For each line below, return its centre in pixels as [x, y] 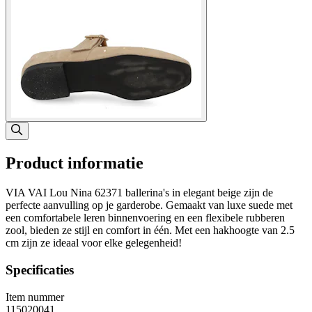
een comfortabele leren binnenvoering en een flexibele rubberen [145, 218]
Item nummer [35, 297]
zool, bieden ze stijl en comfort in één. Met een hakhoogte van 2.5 [150, 231]
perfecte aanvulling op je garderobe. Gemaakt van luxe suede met [149, 205]
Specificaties [40, 270]
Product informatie [75, 163]
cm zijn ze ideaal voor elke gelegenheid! [94, 243]
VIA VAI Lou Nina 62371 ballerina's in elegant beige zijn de [139, 193]
